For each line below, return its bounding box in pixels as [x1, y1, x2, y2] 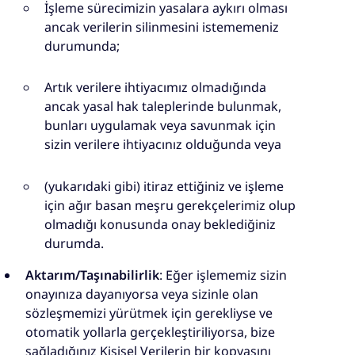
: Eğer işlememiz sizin [159, 265, 287, 284]
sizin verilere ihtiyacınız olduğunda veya [44, 136, 281, 154]
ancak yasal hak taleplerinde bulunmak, [44, 97, 281, 116]
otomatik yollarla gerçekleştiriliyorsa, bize [25, 323, 275, 341]
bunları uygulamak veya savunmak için [44, 116, 276, 135]
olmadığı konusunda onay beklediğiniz [44, 215, 276, 233]
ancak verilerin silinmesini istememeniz [44, 17, 279, 36]
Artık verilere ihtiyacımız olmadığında [44, 78, 266, 97]
